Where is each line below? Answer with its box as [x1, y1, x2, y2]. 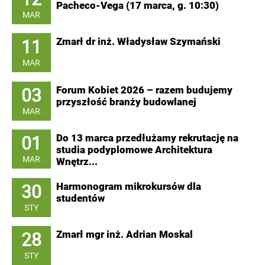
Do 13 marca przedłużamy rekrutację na [56, 132, 238, 144]
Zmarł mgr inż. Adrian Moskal [56, 228, 193, 241]
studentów [56, 192, 105, 205]
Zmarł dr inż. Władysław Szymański [56, 35, 221, 48]
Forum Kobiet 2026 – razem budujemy [56, 84, 232, 96]
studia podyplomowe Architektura [56, 144, 212, 156]
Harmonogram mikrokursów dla [56, 180, 201, 193]
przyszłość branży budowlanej [56, 96, 196, 108]
